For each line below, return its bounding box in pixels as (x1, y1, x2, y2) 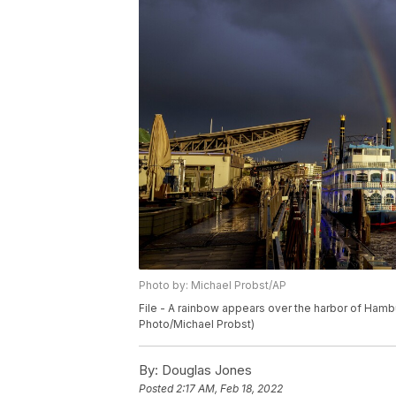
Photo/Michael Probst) (139, 317, 255, 331)
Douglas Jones (158, 362, 252, 379)
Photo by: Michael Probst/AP (139, 278, 286, 293)
